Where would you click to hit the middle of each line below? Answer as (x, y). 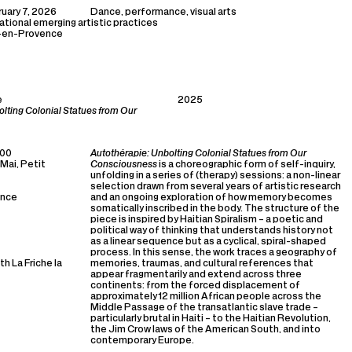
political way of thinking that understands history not (212, 231)
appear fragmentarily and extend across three (196, 275)
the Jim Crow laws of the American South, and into (205, 330)
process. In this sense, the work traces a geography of (214, 253)
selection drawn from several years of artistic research (216, 187)
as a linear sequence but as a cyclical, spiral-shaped (208, 242)
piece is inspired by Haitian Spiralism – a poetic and (207, 220)
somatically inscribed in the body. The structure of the (215, 209)
